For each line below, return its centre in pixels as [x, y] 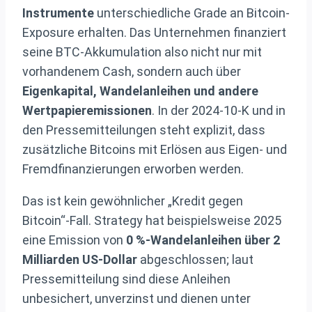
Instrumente [58, 13]
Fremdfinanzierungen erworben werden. [133, 169]
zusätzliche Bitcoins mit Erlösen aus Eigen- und [155, 149]
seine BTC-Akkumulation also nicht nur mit [142, 52]
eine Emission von [74, 240]
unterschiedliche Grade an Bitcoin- [192, 13]
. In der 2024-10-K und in [219, 110]
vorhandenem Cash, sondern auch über [132, 71]
